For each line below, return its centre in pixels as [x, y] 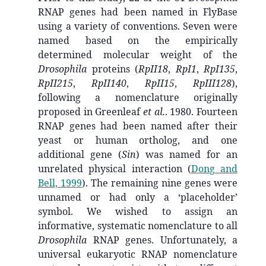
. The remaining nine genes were [161, 183]
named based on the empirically [138, 40]
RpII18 [153, 69]
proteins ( [113, 69]
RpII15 [160, 83]
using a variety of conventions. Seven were [138, 26]
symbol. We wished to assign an [138, 211]
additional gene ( [80, 154]
